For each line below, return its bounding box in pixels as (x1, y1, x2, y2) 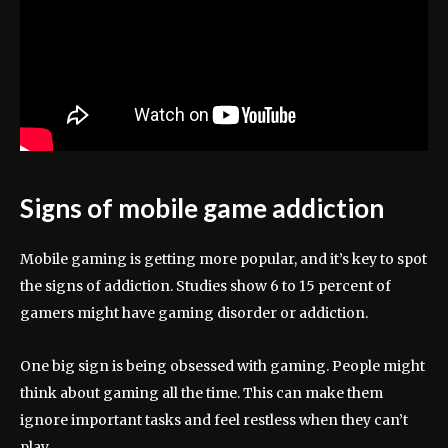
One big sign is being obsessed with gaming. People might (20, 356, 425, 375)
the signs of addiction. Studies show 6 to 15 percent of (20, 276, 391, 295)
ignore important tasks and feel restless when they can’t (20, 410, 408, 429)
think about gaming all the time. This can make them (20, 383, 383, 402)
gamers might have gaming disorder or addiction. (20, 303, 368, 322)
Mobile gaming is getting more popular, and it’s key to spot (20, 249, 427, 268)
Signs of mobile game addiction (20, 191, 384, 224)
